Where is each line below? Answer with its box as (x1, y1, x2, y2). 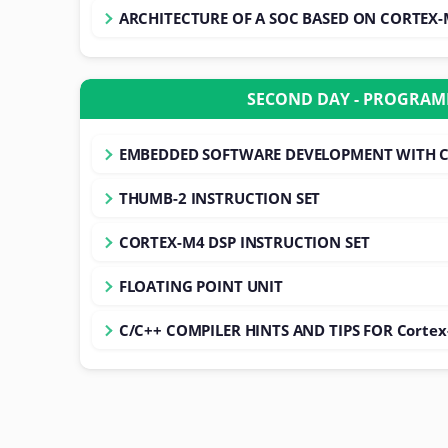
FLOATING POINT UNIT (118, 275, 283, 296)
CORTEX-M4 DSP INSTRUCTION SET (118, 231, 370, 252)
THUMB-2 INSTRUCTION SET (118, 187, 321, 208)
